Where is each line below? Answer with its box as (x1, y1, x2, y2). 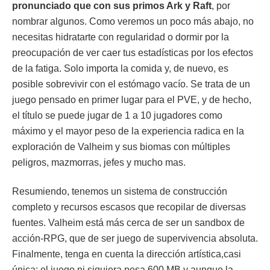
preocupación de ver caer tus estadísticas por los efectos (12, 48, 253, 58)
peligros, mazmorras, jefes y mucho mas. (12, 157, 186, 168)
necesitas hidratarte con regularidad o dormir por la (12, 32, 229, 42)
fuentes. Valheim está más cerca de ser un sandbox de (12, 218, 245, 228)
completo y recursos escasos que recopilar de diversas (12, 202, 246, 212)
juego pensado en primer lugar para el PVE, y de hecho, (12, 95, 251, 105)
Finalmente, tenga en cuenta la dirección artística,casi (12, 249, 241, 259)
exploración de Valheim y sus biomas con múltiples (12, 142, 230, 152)
